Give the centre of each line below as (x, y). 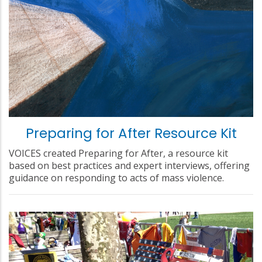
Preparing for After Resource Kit (131, 133)
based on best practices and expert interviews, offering (129, 165)
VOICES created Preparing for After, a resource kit (118, 153)
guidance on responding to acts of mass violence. (116, 177)
